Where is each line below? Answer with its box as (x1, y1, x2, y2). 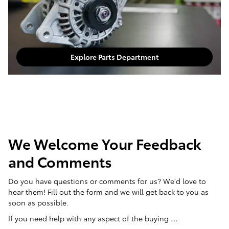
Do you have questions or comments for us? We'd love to (8, 175, 206, 186)
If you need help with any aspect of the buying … (8, 213, 178, 223)
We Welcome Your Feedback (8, 133, 201, 153)
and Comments (8, 151, 112, 171)
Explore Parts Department (70, 51, 159, 62)
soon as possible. (8, 197, 68, 208)
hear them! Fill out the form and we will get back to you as (8, 186, 209, 197)
